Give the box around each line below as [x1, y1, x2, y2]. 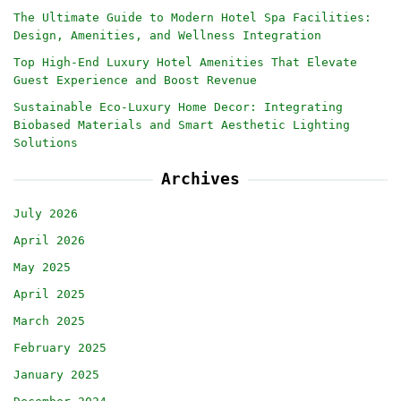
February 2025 [13, 340, 107, 354]
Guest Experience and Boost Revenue [13, 73, 257, 87]
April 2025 [13, 286, 85, 301]
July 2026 [13, 206, 78, 220]
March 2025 [13, 313, 85, 328]
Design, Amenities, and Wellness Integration [13, 28, 321, 42]
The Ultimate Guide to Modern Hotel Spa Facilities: [13, 10, 371, 24]
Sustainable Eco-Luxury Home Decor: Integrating [13, 99, 343, 114]
